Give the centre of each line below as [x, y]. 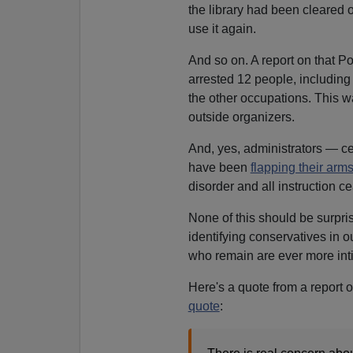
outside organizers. [241, 117]
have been [219, 167]
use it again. [222, 28]
